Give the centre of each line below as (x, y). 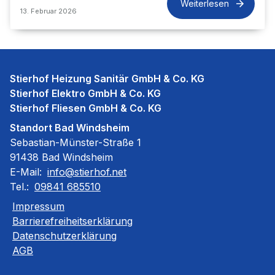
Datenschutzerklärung (64, 236)
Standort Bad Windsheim (70, 128)
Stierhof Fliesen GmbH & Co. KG (86, 108)
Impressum (38, 206)
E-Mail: (27, 172)
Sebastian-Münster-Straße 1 (76, 142)
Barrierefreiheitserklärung (72, 221)
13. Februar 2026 (48, 11)
